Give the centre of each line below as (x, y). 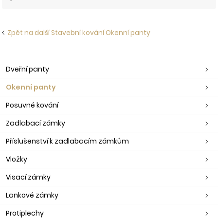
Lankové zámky (32, 195)
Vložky (17, 159)
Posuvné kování (32, 105)
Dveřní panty (27, 69)
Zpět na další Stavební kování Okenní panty (78, 33)
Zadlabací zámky (36, 123)
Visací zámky (28, 177)
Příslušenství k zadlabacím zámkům (67, 141)
